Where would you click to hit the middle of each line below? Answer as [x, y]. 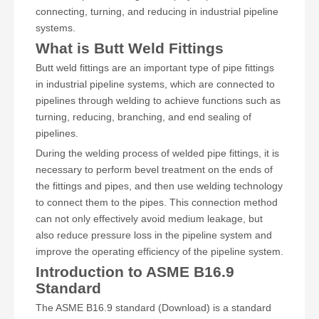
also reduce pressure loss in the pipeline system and [154, 235]
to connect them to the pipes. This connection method [157, 202]
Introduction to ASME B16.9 [135, 272]
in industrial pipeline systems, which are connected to [155, 84]
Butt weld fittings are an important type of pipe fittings [155, 68]
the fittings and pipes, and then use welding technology [159, 186]
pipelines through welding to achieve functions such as [158, 100]
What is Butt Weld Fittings [130, 48]
